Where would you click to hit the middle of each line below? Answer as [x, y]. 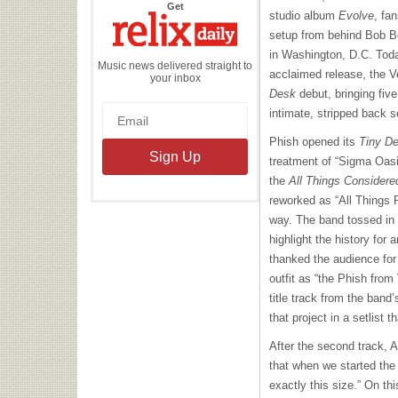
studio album [304, 16]
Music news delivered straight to [175, 65]
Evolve [356, 16]
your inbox [175, 78]
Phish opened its [314, 142]
